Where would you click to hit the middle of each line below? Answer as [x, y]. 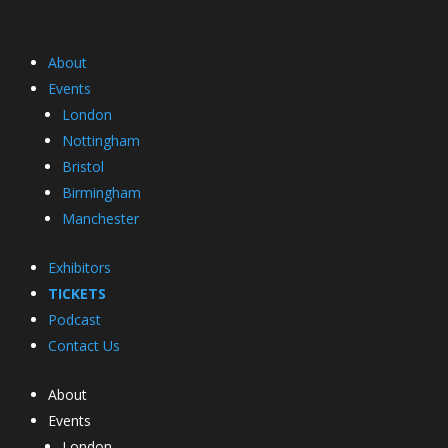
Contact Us [83, 345]
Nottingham [100, 140]
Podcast [74, 319]
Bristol [82, 166]
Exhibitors [79, 267]
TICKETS [76, 293]
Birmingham [101, 192]
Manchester [100, 218]
